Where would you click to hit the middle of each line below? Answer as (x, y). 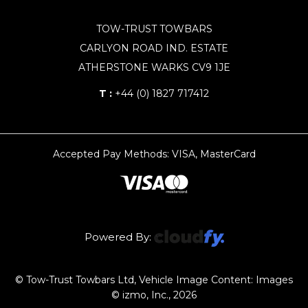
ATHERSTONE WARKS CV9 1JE (154, 68)
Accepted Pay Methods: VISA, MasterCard (154, 154)
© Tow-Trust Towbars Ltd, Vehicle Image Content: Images (154, 280)
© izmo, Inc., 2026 (154, 295)
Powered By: (119, 237)
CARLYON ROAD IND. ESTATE (154, 48)
